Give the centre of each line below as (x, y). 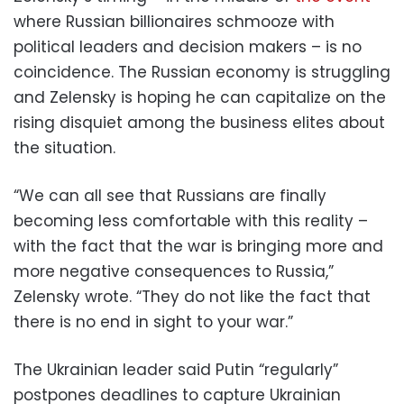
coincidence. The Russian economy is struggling (202, 72)
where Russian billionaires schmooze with (174, 21)
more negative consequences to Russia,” (174, 271)
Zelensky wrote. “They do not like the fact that (192, 296)
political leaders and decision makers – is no (188, 46)
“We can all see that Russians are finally (170, 195)
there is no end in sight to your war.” (153, 321)
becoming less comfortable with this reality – (191, 220)
